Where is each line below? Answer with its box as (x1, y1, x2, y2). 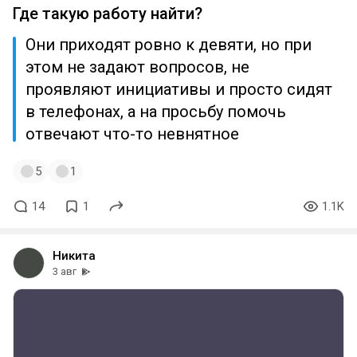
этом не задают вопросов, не (25, 57, 249, 76)
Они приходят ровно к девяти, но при (25, 35, 312, 54)
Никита (53, 249, 96, 263)
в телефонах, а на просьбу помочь (25, 102, 286, 121)
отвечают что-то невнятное (25, 124, 239, 143)
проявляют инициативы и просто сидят (25, 80, 332, 99)
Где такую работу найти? (13, 4, 202, 23)
